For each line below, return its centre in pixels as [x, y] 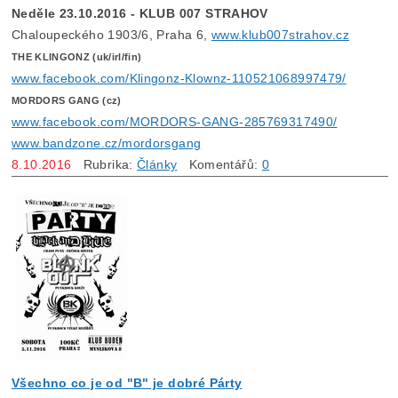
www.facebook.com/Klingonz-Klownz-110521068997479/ [179, 78]
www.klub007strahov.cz [280, 34]
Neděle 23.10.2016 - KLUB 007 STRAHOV [140, 13]
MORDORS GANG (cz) [67, 100]
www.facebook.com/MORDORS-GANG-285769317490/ [175, 121]
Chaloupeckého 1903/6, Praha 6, [111, 34]
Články [157, 164]
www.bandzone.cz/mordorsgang [107, 143]
